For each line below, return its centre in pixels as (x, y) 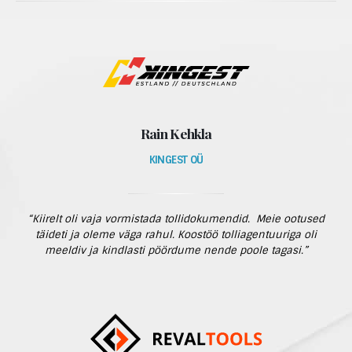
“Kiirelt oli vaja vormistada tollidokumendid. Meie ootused (176, 219)
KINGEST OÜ (176, 160)
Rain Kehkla (176, 133)
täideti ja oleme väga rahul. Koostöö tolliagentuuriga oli (176, 235)
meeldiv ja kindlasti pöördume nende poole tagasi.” (176, 250)
